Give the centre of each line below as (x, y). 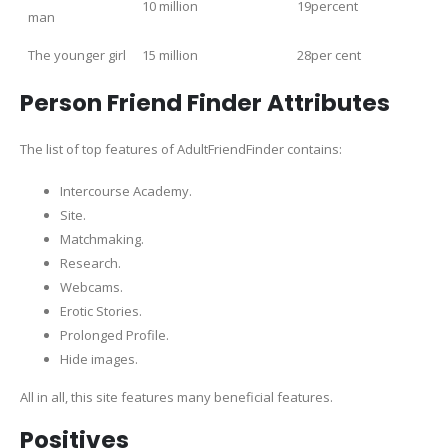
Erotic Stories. (101, 310)
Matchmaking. (102, 238)
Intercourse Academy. (126, 190)
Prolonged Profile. (114, 334)
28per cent (329, 55)
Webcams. (91, 286)
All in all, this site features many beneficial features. (176, 396)
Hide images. (99, 358)
